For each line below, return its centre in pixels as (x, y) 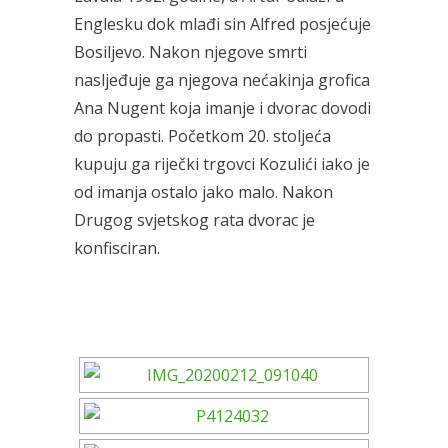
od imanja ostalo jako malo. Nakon (203, 192)
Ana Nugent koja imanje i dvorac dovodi (222, 108)
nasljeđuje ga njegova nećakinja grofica (222, 80)
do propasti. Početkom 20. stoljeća (202, 136)
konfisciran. (117, 248)
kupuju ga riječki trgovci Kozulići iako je (222, 164)
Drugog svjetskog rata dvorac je (194, 220)
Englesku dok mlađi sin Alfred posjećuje (222, 24)
